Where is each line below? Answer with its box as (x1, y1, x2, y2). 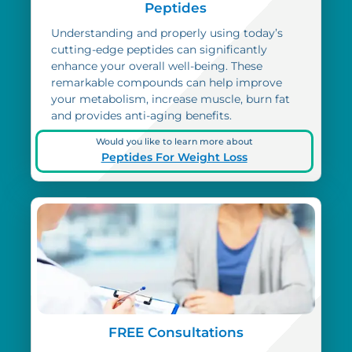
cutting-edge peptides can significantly (51, 42, 268, 57)
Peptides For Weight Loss (101, 150, 247, 165)
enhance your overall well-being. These (51, 59, 263, 74)
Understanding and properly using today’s (51, 26, 284, 41)
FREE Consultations (108, 324, 244, 341)
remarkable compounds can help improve (51, 75, 283, 90)
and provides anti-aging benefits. (51, 108, 233, 123)
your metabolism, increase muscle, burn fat (51, 92, 291, 107)
